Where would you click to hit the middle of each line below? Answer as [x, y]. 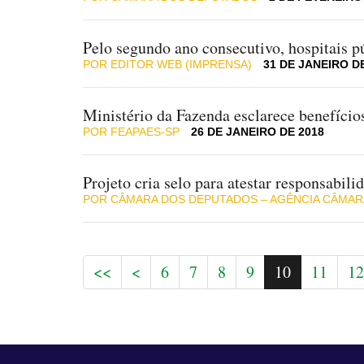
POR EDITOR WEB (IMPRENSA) [169, 65]
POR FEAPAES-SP [133, 132]
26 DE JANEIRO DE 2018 [258, 132]
